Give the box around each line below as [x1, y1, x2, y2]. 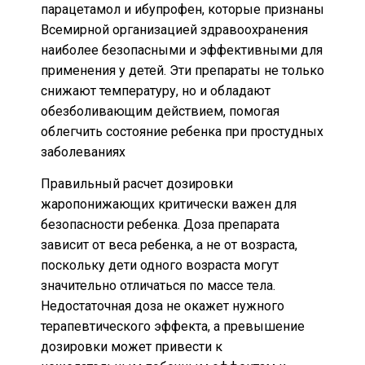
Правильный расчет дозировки [41, 176, 233, 192]
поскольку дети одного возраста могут [41, 257, 279, 274]
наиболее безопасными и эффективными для [41, 42, 323, 58]
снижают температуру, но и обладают [41, 82, 270, 99]
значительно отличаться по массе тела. [41, 278, 275, 294]
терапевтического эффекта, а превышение [41, 319, 305, 335]
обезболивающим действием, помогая [41, 103, 279, 119]
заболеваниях [41, 143, 125, 160]
